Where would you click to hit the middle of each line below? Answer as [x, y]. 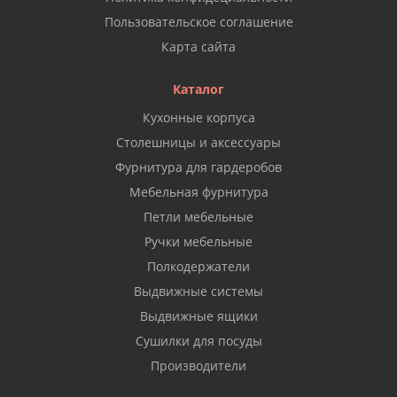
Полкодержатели [198, 266]
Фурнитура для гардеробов [198, 167]
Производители [198, 366]
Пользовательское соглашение [198, 22]
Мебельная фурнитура [198, 192]
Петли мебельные [198, 217]
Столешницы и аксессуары [198, 142]
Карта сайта [198, 47]
